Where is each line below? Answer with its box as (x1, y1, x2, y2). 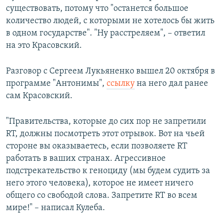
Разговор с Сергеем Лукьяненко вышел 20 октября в (6, 67, 215, 76)
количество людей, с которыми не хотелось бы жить (6, 16, 215, 26)
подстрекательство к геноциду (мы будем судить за (6, 166, 210, 176)
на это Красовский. (6, 41, 82, 51)
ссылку (107, 79, 135, 89)
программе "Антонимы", (6, 79, 107, 89)
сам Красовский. (6, 91, 73, 101)
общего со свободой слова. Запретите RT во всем (6, 191, 197, 201)
